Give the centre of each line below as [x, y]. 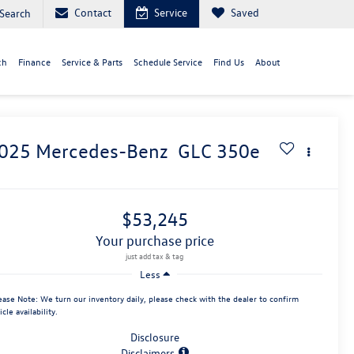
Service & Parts [92, 62]
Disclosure [154, 337]
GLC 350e [219, 151]
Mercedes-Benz [105, 151]
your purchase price [158, 241]
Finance [34, 62]
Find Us [229, 62]
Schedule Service [168, 62]
